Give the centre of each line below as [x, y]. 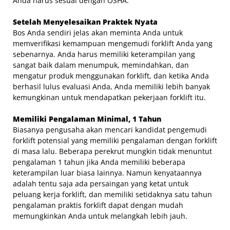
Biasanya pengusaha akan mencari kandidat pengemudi [110, 129]
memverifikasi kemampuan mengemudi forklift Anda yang [113, 43]
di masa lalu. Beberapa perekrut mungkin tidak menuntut [112, 151]
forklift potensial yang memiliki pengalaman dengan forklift [115, 140]
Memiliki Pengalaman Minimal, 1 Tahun [87, 119]
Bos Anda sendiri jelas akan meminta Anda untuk [98, 32]
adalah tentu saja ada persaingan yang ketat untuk [101, 183]
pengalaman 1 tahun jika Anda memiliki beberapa [99, 162]
